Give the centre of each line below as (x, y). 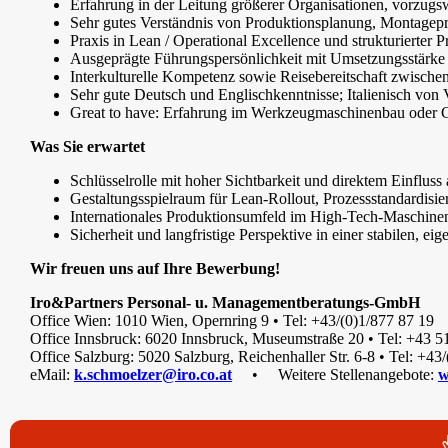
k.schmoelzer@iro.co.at (153, 375)
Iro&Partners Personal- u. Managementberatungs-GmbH (225, 303)
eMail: (52, 375)
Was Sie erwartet (87, 147)
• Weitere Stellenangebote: (335, 375)
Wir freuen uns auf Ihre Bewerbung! (155, 269)
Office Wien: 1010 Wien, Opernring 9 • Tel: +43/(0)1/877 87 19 (232, 321)
